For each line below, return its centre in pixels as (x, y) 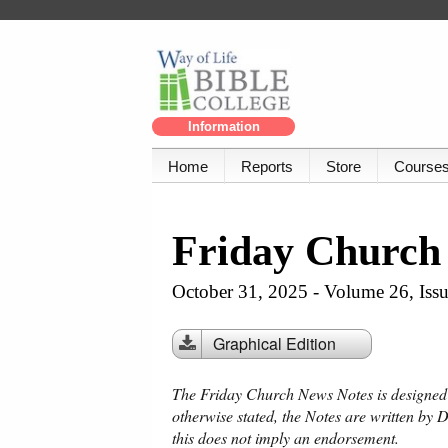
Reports (267, 167)
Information (223, 127)
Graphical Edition (274, 344)
